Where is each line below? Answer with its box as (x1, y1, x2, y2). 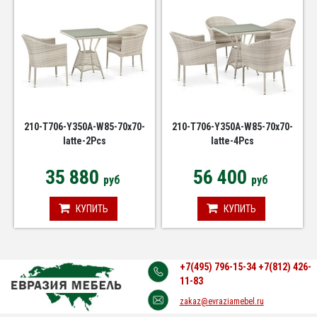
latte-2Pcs (63, 135, 106, 147)
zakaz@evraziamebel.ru (179, 296, 264, 307)
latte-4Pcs (211, 135, 254, 147)
